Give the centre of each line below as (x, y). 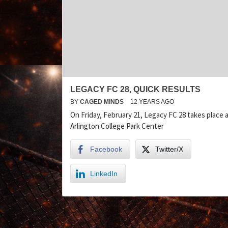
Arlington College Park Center (117, 126)
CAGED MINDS (103, 102)
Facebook (106, 149)
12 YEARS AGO (152, 102)
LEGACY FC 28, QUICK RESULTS (135, 90)
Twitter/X (169, 149)
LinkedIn (104, 174)
